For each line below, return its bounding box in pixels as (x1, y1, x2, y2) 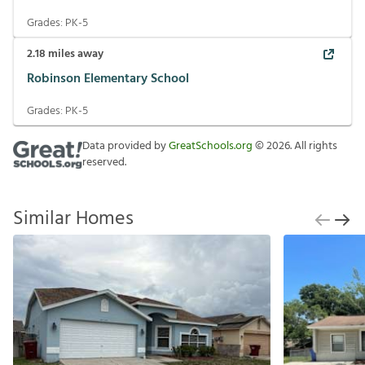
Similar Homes (13, 203, 134, 235)
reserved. (82, 152, 126, 172)
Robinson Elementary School (27, 68, 189, 90)
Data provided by (82, 136, 169, 156)
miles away (46, 44, 103, 64)
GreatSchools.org (169, 136, 253, 156)
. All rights (290, 136, 337, 156)
